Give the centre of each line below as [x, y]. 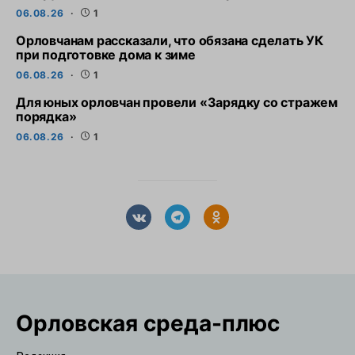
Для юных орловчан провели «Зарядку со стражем [177, 102]
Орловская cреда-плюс [148, 323]
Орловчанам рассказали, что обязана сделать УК [170, 40]
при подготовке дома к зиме [106, 55]
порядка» [46, 116]
